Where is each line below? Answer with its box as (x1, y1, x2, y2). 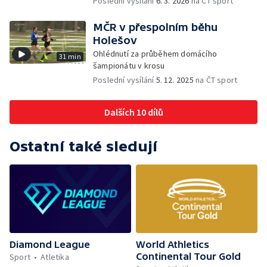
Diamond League (10, 238, 90, 250)
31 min (58, 52, 81, 61)
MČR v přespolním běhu (93, 21, 218, 33)
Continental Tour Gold (136, 250, 241, 262)
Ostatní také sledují (10, 138, 157, 154)
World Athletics (136, 238, 209, 250)
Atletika (41, 251, 69, 262)
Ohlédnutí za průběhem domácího (93, 48, 217, 59)
